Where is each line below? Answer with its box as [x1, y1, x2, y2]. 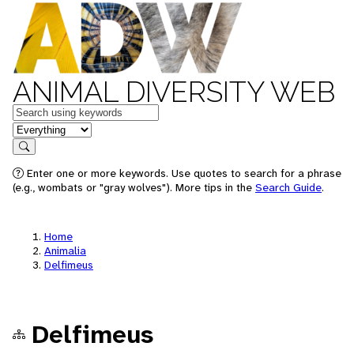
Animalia [44, 243, 86, 258]
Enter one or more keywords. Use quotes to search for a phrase [24, 166, 341, 180]
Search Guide [255, 180, 322, 194]
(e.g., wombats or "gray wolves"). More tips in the [13, 180, 255, 194]
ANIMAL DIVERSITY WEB [13, 75, 335, 108]
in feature [12, 120, 64, 137]
